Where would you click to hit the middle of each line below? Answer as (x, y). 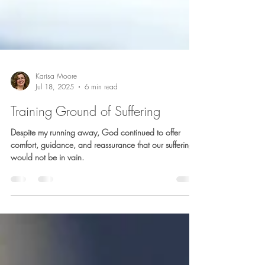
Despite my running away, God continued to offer (96, 239)
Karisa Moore (56, 182)
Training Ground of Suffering (85, 218)
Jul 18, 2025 (55, 193)
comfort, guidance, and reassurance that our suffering (102, 251)
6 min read (101, 193)
